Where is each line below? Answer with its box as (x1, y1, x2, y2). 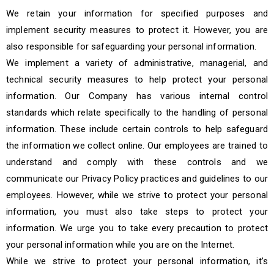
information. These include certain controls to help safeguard (6, 124, 268, 135)
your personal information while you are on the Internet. (6, 239, 235, 250)
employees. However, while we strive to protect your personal (6, 190, 268, 201)
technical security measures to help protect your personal (6, 74, 268, 85)
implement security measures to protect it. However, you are (6, 24, 268, 35)
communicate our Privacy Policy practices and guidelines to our (6, 173, 268, 184)
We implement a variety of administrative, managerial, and (6, 57, 268, 68)
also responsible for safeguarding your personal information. (6, 41, 256, 52)
